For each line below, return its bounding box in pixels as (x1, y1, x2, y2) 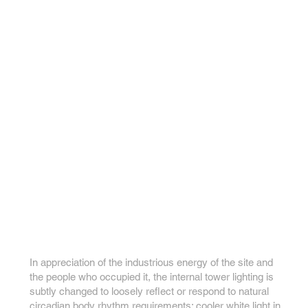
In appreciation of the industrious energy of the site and (30, 256, 274, 269)
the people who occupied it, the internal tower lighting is (30, 271, 274, 283)
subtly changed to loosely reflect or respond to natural (30, 285, 269, 298)
